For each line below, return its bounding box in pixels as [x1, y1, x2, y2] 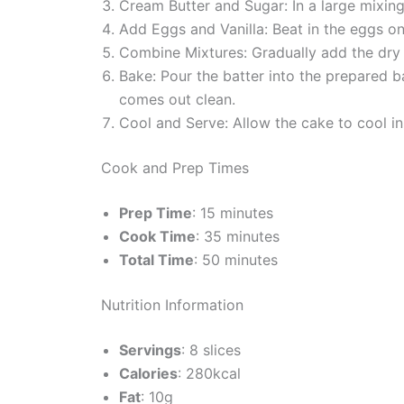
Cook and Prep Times [101, 159, 249, 178]
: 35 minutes [196, 227, 280, 246]
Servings [119, 341, 181, 360]
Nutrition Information [101, 296, 243, 315]
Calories [119, 364, 178, 383]
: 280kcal [178, 364, 241, 383]
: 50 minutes [194, 251, 278, 270]
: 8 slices [181, 341, 241, 360]
